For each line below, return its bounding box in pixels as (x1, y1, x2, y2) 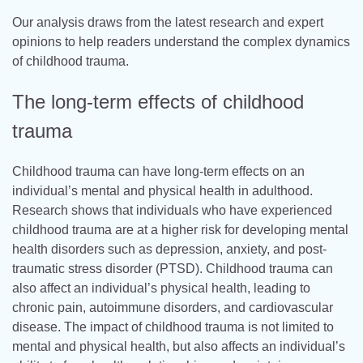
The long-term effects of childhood (12, 90, 304, 113)
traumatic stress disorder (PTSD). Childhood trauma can (12, 261, 333, 275)
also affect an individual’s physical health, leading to (12, 280, 310, 295)
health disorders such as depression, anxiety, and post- (12, 241, 327, 256)
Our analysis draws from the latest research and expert (12, 15, 323, 29)
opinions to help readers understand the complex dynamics (12, 35, 350, 49)
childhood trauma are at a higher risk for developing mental (12, 222, 348, 237)
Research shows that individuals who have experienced (12, 203, 332, 217)
